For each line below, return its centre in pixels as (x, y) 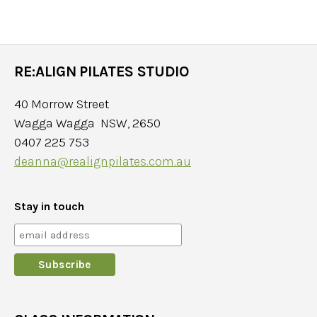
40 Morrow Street (62, 104)
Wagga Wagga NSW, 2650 (87, 123)
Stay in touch (49, 207)
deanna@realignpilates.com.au (103, 162)
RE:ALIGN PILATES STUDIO (102, 72)
